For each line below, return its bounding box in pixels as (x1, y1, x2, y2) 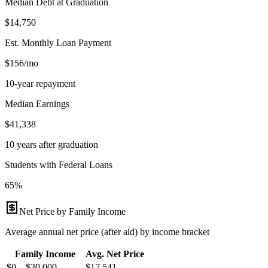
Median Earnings (5, 98, 69, 109)
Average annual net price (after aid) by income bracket (5, 226, 209, 237)
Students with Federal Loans (5, 159, 112, 170)
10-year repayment (5, 78, 75, 89)
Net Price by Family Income (19, 206, 126, 217)
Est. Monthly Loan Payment (5, 37, 111, 48)
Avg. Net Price (86, 248, 144, 259)
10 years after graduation (5, 139, 98, 150)
